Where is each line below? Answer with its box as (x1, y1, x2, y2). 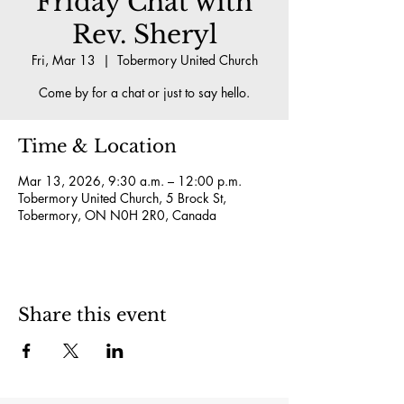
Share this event (18, 304, 167, 326)
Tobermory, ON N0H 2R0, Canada (18, 207, 216, 224)
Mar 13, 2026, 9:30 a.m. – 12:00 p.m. (18, 172, 242, 189)
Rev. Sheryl (71, 19, 217, 50)
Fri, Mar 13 (31, 51, 96, 69)
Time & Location (18, 135, 177, 157)
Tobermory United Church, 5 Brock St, (18, 189, 226, 207)
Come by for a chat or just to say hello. (39, 84, 250, 101)
